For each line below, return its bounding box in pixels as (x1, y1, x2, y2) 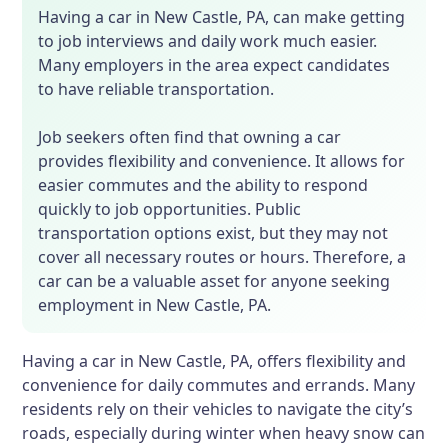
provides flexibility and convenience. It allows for (38, 150, 406, 172)
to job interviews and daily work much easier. (38, 30, 378, 52)
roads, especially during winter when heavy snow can (22, 422, 426, 444)
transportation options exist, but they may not (38, 222, 389, 244)
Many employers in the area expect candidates (38, 54, 391, 76)
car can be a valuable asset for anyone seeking (38, 270, 391, 292)
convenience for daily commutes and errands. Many (22, 374, 416, 396)
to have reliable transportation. (38, 78, 275, 100)
